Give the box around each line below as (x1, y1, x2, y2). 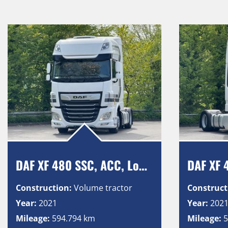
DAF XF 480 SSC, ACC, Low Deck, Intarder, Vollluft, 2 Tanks (139, 155, 147, 174)
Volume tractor (74, 182, 132, 193)
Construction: (16, 182, 72, 193)
